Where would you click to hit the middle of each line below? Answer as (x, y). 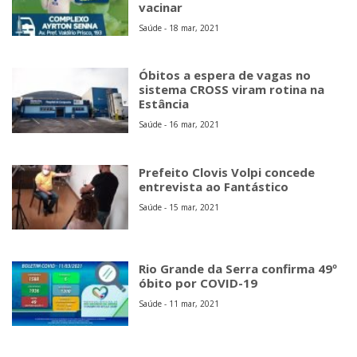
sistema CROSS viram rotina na (232, 90)
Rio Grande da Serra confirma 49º (238, 268)
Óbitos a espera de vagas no (225, 75)
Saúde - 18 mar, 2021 (179, 28)
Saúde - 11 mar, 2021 (179, 303)
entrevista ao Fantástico (214, 186)
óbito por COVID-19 (198, 282)
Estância (164, 104)
